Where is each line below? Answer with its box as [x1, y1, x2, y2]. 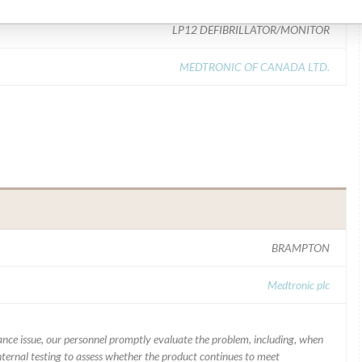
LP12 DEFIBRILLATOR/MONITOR [172, 23, 330, 36]
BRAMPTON [271, 241, 330, 255]
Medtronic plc [267, 278, 330, 292]
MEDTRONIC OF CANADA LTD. [179, 60, 330, 74]
